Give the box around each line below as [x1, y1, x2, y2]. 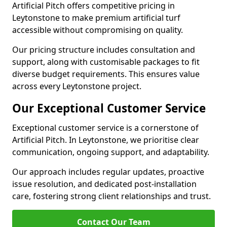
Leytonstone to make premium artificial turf [12, 12, 180, 23]
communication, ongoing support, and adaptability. [12, 146, 209, 158]
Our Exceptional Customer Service [12, 100, 206, 116]
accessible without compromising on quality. [12, 24, 183, 35]
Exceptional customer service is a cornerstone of [12, 122, 199, 133]
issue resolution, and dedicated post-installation [12, 178, 197, 190]
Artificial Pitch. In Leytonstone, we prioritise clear [12, 134, 199, 145]
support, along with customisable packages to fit [12, 56, 200, 67]
